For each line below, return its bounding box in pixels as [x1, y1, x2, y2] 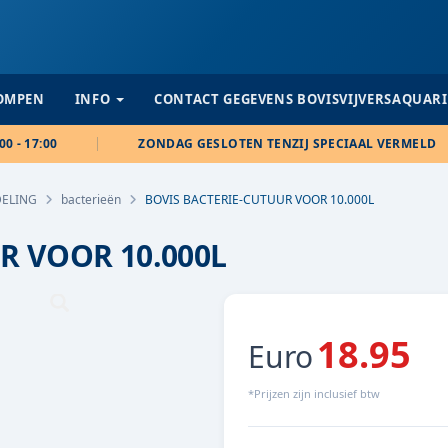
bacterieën [61, 191, 121, 208]
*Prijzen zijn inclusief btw [248, 386, 380, 401]
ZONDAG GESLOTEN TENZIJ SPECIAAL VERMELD [138, 135, 437, 152]
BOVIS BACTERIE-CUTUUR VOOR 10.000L [145, 191, 374, 208]
